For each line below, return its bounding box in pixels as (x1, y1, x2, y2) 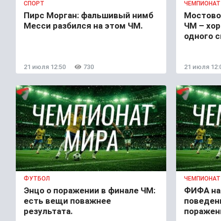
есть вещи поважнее (24, 195, 111, 206)
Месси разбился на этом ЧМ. (24, 20, 143, 31)
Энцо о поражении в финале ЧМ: (24, 185, 155, 195)
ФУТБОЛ (24, 175, 50, 182)
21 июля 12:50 (24, 63, 66, 71)
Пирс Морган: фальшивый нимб (24, 10, 153, 20)
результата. (24, 206, 73, 216)
